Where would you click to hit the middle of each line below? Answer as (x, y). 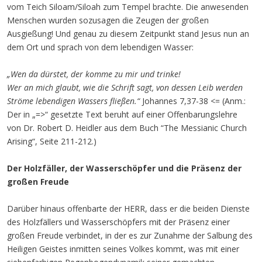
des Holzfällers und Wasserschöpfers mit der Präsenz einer (118, 222)
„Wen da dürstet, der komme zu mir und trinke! (94, 74)
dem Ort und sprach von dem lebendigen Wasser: (100, 47)
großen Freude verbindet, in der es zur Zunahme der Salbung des (130, 235)
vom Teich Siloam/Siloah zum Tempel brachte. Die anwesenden (128, 7)
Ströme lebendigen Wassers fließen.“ (75, 101)
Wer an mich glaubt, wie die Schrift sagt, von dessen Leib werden (125, 87)
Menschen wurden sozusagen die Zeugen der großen (108, 20)
